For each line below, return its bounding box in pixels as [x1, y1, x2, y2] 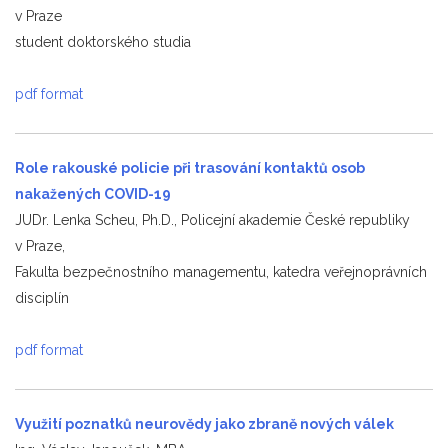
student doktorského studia [15, 33, 191, 50]
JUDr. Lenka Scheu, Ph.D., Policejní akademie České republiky [15, 211, 410, 228]
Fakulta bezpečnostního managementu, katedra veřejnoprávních [15, 263, 427, 280]
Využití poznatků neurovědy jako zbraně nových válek [15, 415, 394, 432]
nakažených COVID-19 [15, 185, 171, 202]
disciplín [15, 289, 69, 306]
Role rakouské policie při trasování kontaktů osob [15, 159, 365, 176]
